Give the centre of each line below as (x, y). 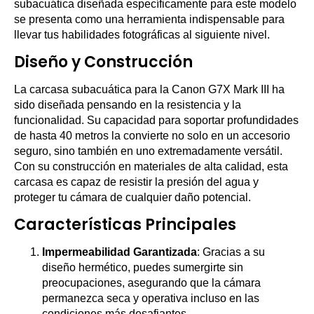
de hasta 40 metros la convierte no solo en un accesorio (152, 136)
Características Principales (125, 225)
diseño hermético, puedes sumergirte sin (143, 267)
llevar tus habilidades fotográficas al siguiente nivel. (142, 35)
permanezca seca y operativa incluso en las (151, 298)
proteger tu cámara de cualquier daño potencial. (132, 197)
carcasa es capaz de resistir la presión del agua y (136, 182)
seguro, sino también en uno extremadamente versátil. (148, 151)
